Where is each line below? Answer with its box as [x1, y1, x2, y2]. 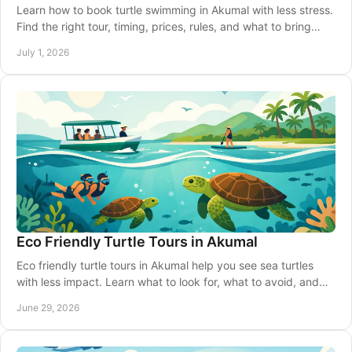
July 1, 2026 [16, 46, 69, 58]
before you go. [16, 36, 92, 49]
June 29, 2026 [16, 302, 79, 313]
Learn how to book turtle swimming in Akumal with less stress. [16, 3, 333, 16]
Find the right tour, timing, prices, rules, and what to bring [16, 20, 311, 33]
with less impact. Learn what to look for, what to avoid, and [16, 275, 319, 288]
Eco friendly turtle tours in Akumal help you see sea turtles [16, 258, 313, 272]
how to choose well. [16, 291, 117, 305]
